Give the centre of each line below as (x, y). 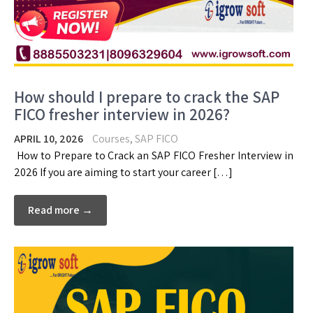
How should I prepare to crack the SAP (147, 97)
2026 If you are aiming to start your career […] (123, 173)
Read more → (60, 210)
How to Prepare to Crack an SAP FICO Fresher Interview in (154, 156)
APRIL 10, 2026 (49, 139)
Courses (111, 139)
